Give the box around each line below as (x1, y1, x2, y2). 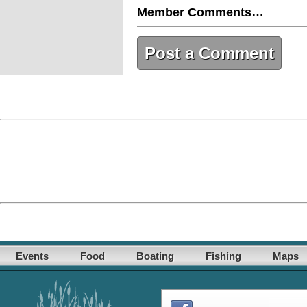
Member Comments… (137, 5, 264, 20)
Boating (136, 250, 174, 262)
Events (16, 250, 49, 262)
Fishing (206, 250, 241, 262)
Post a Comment (145, 44, 274, 63)
